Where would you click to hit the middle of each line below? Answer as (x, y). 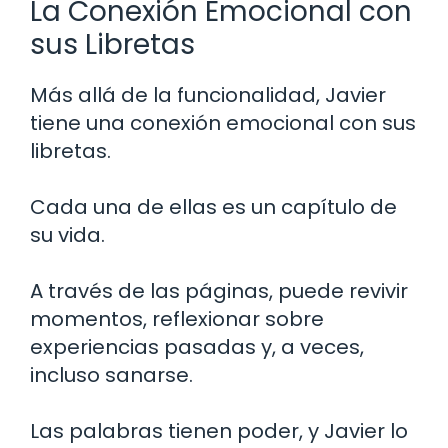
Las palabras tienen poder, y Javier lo (219, 430)
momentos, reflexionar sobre (177, 318)
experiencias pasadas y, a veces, (197, 346)
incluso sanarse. (111, 374)
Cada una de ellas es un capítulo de (213, 206)
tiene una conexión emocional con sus (223, 122)
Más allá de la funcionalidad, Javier (208, 94)
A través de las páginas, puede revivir (219, 290)
